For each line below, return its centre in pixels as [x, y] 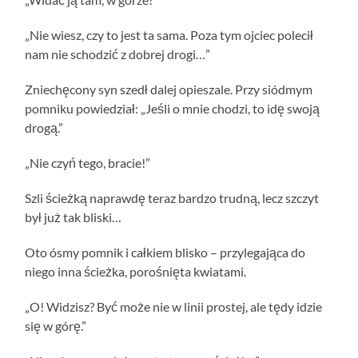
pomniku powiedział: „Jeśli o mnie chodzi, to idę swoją [173, 108]
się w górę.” [56, 325]
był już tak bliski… [74, 217]
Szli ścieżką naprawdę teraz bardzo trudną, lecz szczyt [172, 197]
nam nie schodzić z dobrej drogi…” [118, 54]
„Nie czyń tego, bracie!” [88, 162]
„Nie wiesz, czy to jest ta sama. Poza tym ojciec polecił [169, 34]
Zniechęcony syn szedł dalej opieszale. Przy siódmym [169, 89]
